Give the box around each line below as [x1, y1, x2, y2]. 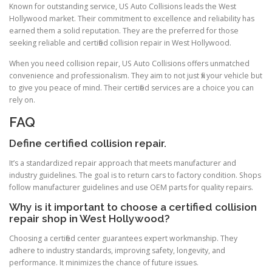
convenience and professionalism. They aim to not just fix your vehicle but [9, 70, 262, 81]
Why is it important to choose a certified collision [9, 201, 257, 214]
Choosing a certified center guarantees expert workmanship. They [9, 233, 237, 244]
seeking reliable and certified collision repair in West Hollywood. [9, 38, 231, 49]
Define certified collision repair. [9, 137, 166, 149]
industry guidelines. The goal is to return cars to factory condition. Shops [9, 169, 261, 180]
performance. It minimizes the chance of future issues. [9, 257, 199, 268]
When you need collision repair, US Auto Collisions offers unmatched [9, 58, 250, 69]
